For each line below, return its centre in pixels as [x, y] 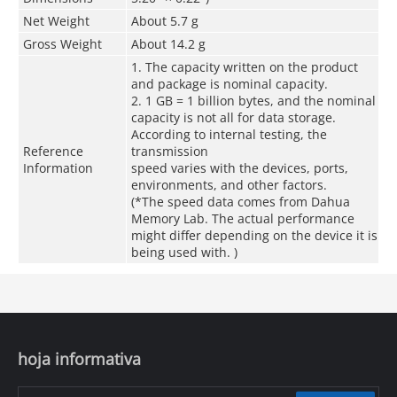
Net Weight [56, 20]
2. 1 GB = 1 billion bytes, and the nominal [253, 100]
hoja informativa [79, 358]
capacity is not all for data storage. [233, 117]
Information [58, 167]
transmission [169, 151]
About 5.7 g [164, 20]
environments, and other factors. [229, 184]
